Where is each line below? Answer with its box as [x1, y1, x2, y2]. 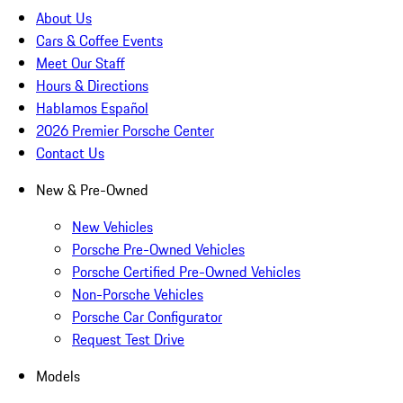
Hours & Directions [36, 75, 148, 97]
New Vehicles [72, 216, 153, 238]
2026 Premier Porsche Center [36, 120, 214, 142]
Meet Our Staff [36, 52, 125, 75]
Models [36, 365, 80, 388]
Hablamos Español [36, 97, 148, 120]
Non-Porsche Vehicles [72, 283, 203, 306]
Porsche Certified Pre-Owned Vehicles [72, 261, 300, 283]
